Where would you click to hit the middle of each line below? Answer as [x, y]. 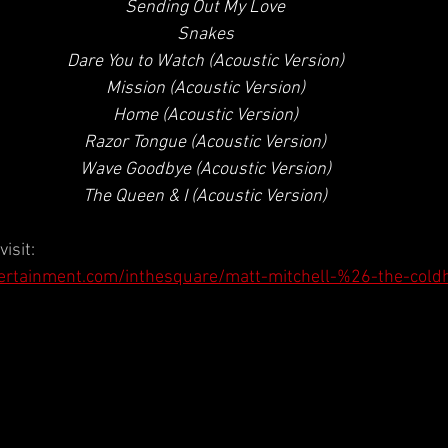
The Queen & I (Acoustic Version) [205, 196]
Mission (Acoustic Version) [205, 88]
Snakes [205, 34]
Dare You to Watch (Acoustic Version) [205, 61]
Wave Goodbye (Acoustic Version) [205, 169]
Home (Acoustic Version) [205, 115]
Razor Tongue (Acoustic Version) [205, 142]
